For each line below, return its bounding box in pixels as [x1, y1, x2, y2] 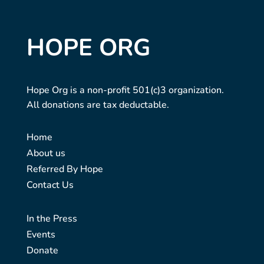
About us [26, 147, 65, 160]
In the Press [26, 212, 77, 226]
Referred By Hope [26, 163, 103, 176]
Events [26, 228, 55, 242]
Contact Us [26, 179, 74, 192]
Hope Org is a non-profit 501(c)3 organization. [26, 84, 224, 97]
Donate [26, 244, 58, 258]
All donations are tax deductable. [26, 98, 169, 112]
